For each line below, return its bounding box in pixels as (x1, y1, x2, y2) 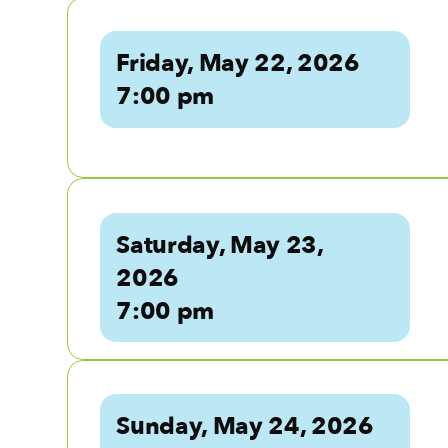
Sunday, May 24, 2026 (116, 410, 374, 444)
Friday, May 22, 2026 (116, 47, 360, 81)
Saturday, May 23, (116, 228, 323, 262)
